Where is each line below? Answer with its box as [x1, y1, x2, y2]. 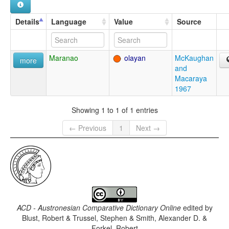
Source [177, 16, 201, 27]
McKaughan [175, 53, 214, 63]
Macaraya [175, 73, 207, 84]
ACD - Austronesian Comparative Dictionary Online [16, 202, 181, 213]
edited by [180, 202, 213, 213]
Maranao [49, 53, 78, 63]
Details [15, 16, 39, 27]
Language [51, 16, 86, 27]
